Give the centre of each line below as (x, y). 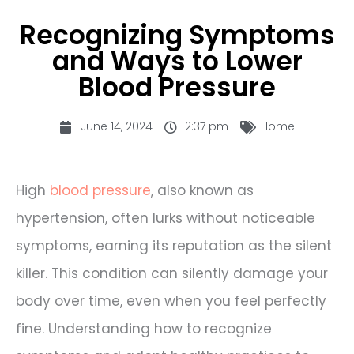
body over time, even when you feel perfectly (171, 301)
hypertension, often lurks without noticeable (166, 218)
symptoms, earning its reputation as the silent (174, 246)
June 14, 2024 (116, 127)
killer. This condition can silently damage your (172, 274)
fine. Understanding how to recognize (144, 329)
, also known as (202, 191)
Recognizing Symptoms (177, 36)
